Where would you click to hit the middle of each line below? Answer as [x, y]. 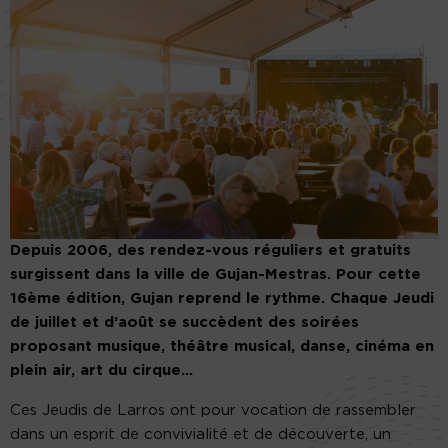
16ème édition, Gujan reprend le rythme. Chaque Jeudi [222, 298]
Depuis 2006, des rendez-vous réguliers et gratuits [210, 250]
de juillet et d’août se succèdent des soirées [184, 322]
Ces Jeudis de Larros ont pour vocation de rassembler [213, 410]
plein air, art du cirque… [101, 370]
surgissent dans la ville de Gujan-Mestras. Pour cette [215, 274]
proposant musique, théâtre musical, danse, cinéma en [222, 346]
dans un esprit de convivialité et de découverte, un [200, 434]
